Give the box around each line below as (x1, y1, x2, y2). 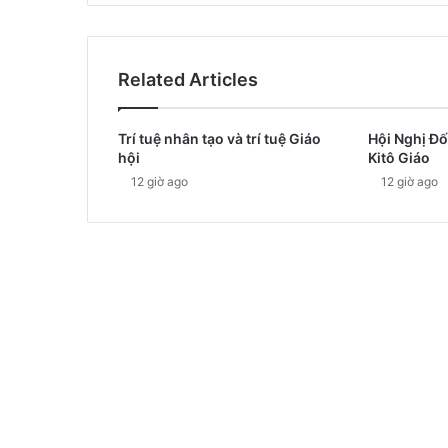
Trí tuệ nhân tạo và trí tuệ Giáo (118, 129, 321, 147)
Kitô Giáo (367, 148, 430, 166)
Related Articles (118, 68, 258, 90)
